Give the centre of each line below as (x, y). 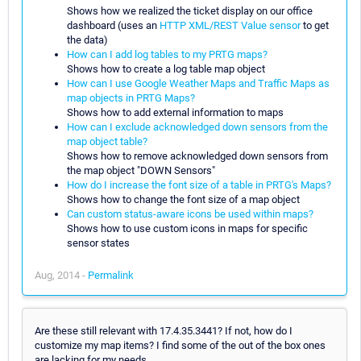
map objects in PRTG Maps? (131, 98)
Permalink (111, 275)
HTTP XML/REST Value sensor (230, 25)
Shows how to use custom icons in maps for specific (187, 228)
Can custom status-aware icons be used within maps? (190, 214)
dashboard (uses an (113, 25)
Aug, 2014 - (61, 275)
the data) (87, 39)
